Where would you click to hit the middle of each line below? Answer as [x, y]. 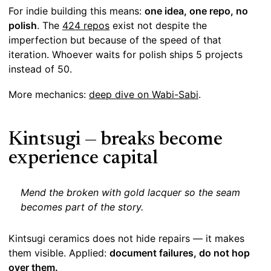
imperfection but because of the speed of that [115, 40]
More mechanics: [49, 95]
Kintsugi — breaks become [116, 140]
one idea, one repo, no [196, 11]
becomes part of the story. [82, 207]
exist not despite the [158, 26]
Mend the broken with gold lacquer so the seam [130, 193]
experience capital [83, 159]
